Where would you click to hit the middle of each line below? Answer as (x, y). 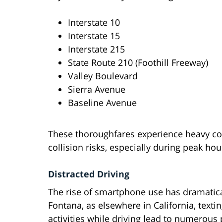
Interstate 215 (96, 49)
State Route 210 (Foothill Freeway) (138, 63)
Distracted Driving (89, 174)
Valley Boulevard (103, 76)
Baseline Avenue (102, 103)
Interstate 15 (94, 36)
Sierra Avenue (97, 89)
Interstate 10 (94, 23)
